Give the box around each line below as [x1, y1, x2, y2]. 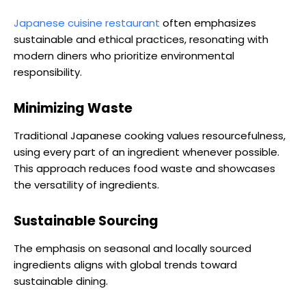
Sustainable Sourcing [14, 212, 158, 231]
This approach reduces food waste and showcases [14, 161, 275, 176]
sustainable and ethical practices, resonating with [14, 32, 268, 47]
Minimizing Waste [14, 99, 133, 118]
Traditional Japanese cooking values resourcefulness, [14, 128, 286, 143]
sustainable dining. [14, 274, 108, 289]
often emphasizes [160, 16, 256, 31]
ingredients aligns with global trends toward [14, 258, 237, 273]
